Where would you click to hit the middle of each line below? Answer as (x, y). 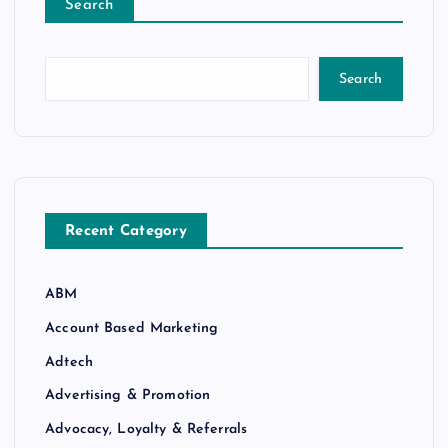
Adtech (69, 362)
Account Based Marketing (132, 328)
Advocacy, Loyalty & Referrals (146, 429)
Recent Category (126, 232)
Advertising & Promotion (128, 395)
